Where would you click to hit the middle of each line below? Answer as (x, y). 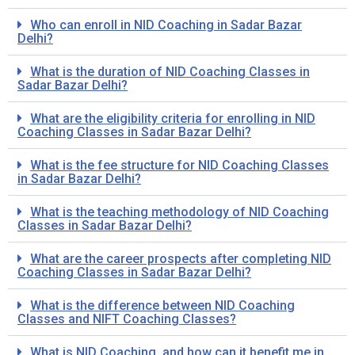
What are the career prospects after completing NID (181, 258)
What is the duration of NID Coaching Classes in (170, 71)
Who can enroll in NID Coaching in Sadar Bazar (166, 25)
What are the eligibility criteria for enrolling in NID (173, 118)
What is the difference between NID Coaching (162, 305)
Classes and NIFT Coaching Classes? (127, 319)
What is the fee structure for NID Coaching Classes (179, 165)
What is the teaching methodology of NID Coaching (179, 212)
